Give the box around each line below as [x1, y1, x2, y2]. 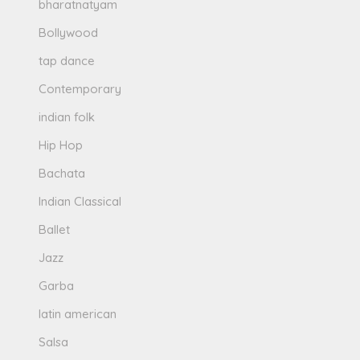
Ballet [39, 221, 71, 237]
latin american [39, 305, 117, 321]
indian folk [39, 108, 96, 125]
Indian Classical [39, 193, 122, 209]
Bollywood [39, 24, 99, 40]
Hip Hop [39, 137, 84, 153]
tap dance [39, 52, 96, 68]
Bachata [39, 165, 86, 181]
